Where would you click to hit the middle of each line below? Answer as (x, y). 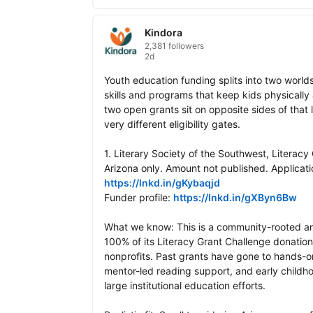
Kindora (163, 33)
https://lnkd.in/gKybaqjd (162, 183)
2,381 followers (174, 46)
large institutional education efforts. (185, 286)
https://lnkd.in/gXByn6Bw (235, 198)
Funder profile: (139, 198)
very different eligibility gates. (172, 124)
